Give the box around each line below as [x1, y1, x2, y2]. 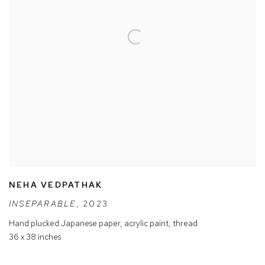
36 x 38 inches [9, 231, 61, 243]
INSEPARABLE [9, 198, 76, 209]
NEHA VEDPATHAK [9, 179, 103, 190]
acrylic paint [124, 218, 169, 229]
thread [173, 218, 198, 229]
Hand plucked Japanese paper [9, 218, 120, 229]
